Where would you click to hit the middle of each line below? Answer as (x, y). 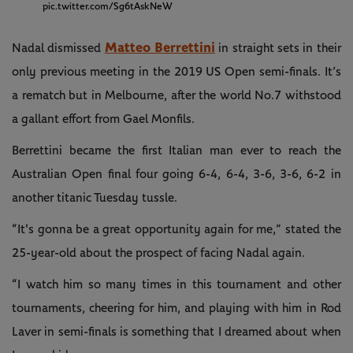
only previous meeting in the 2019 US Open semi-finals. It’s (176, 72)
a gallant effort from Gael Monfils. (103, 119)
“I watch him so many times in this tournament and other (176, 285)
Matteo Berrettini (160, 48)
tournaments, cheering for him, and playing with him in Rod (176, 308)
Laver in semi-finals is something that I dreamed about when (176, 332)
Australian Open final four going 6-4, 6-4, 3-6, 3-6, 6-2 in (176, 175)
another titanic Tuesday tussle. (95, 198)
